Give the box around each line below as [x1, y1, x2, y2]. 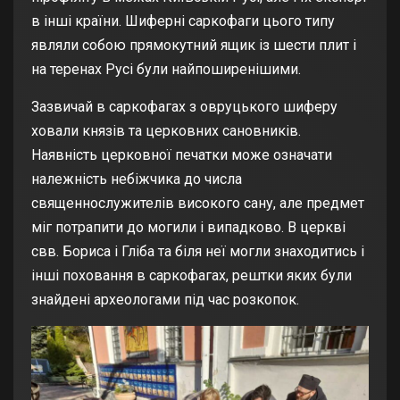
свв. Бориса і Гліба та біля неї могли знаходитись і [31, 242, 364, 260]
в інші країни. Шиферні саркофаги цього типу [31, 12, 335, 29]
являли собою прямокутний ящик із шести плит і [31, 36, 356, 54]
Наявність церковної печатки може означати [31, 146, 332, 163]
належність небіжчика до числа [31, 170, 242, 187]
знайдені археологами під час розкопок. [31, 290, 299, 308]
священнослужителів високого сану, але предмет [31, 194, 364, 212]
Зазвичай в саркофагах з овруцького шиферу [31, 97, 337, 115]
